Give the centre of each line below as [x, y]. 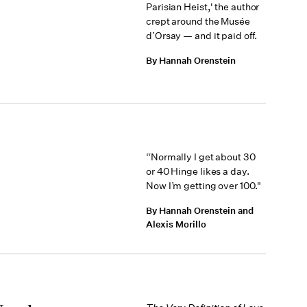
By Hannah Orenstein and [200, 211]
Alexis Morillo [176, 224]
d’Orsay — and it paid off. [202, 36]
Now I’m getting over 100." [204, 186]
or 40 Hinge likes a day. [198, 171]
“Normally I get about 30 [201, 157]
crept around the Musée [198, 21]
